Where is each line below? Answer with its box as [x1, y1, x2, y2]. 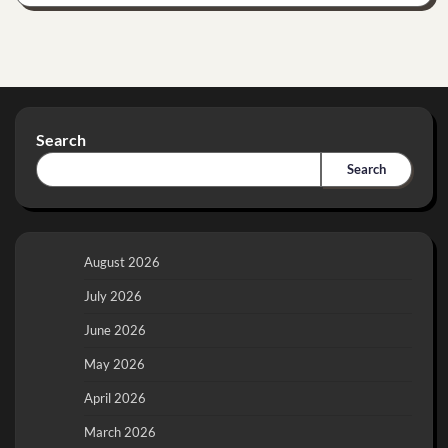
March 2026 [84, 423, 156, 440]
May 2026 [84, 355, 145, 372]
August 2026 [84, 253, 160, 270]
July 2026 [84, 287, 142, 304]
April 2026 [84, 389, 146, 406]
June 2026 [84, 321, 146, 338]
